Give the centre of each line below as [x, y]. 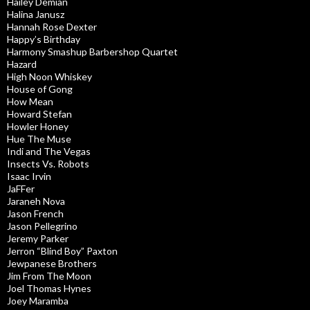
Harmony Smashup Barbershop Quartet [92, 52]
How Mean [30, 102]
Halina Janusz [36, 15]
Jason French [35, 214]
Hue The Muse [39, 139]
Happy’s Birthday [44, 39]
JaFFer [21, 189]
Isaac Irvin [29, 176]
